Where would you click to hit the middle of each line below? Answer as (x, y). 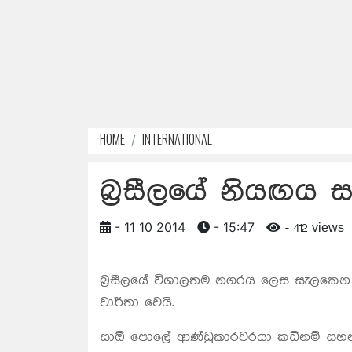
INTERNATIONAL (177, 139)
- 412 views (312, 229)
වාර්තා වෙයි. (137, 302)
